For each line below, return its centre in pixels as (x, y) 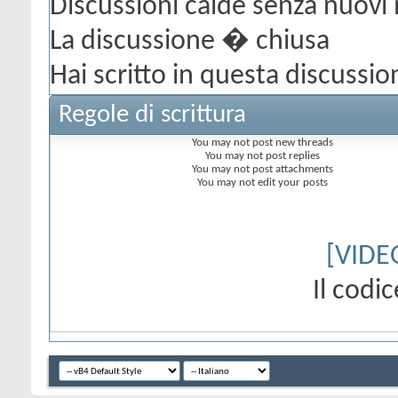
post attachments (291, 169)
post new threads (291, 143)
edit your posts (291, 183)
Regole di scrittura (152, 115)
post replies (291, 156)
